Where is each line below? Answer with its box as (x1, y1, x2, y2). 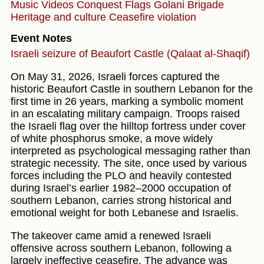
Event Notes (11, 32, 72, 44)
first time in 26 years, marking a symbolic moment (11, 95, 243, 107)
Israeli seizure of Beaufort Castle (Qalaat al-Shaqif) (11, 47, 250, 60)
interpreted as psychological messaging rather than (11, 144, 250, 157)
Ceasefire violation (109, 11, 196, 23)
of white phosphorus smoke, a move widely (11, 132, 213, 144)
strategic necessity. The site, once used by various (11, 157, 247, 169)
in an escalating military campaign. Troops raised (11, 107, 240, 120)
